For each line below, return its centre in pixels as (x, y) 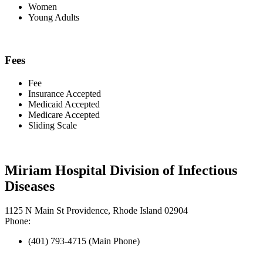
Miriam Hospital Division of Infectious (121, 170)
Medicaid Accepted (64, 104)
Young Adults (54, 18)
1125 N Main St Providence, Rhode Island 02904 (96, 211)
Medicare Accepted (64, 114)
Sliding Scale (53, 125)
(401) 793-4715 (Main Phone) (84, 241)
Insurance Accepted (65, 93)
